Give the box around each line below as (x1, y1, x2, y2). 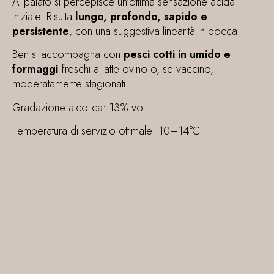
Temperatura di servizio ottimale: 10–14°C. (12, 123, 202, 139)
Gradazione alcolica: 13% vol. (12, 99, 148, 116)
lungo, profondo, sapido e (75, 9, 207, 25)
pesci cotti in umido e (124, 46, 231, 63)
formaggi (12, 61, 61, 78)
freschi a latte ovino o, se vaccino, (61, 61, 213, 78)
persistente (12, 23, 69, 40)
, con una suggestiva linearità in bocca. (69, 23, 240, 40)
